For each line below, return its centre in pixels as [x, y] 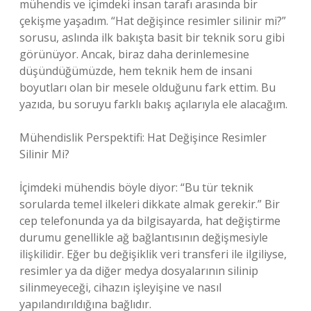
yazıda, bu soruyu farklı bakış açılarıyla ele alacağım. [153, 104]
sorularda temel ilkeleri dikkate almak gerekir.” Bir [150, 204]
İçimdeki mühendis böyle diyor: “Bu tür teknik [136, 187]
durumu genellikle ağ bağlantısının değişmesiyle [144, 237]
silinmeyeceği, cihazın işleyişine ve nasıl [120, 287]
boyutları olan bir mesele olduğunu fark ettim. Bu [148, 87]
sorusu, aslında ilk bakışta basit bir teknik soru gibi [152, 37]
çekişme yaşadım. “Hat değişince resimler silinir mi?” [153, 21]
